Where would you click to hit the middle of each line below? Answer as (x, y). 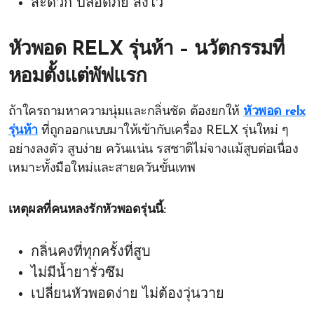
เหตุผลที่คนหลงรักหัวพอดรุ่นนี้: (87, 210)
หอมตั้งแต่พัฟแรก (77, 77)
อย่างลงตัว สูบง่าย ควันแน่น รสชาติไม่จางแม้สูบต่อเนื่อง (153, 150)
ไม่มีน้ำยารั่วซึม (77, 273)
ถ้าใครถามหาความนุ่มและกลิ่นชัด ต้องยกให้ (126, 112)
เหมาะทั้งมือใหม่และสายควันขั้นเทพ (102, 169)
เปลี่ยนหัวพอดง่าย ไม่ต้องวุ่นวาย (128, 294)
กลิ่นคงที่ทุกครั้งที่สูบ (91, 252)
